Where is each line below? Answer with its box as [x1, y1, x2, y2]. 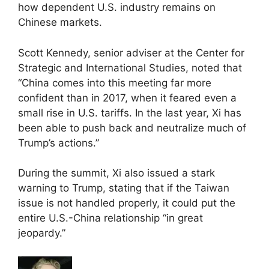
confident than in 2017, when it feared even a [18, 91, 237, 104]
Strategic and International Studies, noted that [18, 61, 242, 74]
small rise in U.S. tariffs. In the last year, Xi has [18, 106, 241, 119]
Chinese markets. [18, 16, 102, 29]
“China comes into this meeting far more [18, 76, 211, 89]
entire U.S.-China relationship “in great [18, 212, 203, 225]
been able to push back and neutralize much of [18, 121, 246, 134]
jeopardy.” [18, 227, 65, 240]
